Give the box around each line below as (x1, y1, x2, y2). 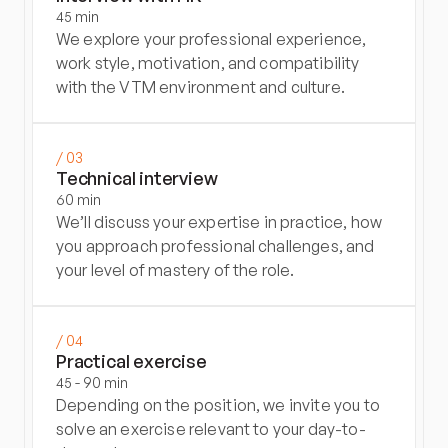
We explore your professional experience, (56, 29, 367, 49)
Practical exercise (56, 350, 207, 372)
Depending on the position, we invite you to (56, 395, 380, 415)
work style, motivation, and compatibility (56, 53, 360, 73)
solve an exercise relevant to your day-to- (56, 419, 366, 439)
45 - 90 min (56, 374, 128, 391)
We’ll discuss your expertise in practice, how (56, 212, 383, 232)
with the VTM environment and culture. (56, 77, 345, 97)
